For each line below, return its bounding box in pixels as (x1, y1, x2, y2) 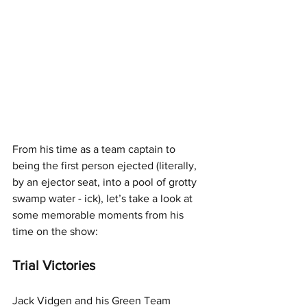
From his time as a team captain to (12, 143, 178, 156)
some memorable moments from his (12, 209, 186, 221)
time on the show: (12, 225, 98, 238)
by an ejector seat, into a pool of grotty (12, 176, 199, 188)
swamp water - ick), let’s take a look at (12, 193, 195, 205)
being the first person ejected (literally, (12, 160, 199, 172)
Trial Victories (12, 258, 95, 273)
